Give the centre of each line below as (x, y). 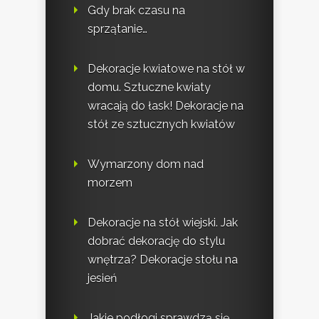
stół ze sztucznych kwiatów (161, 124)
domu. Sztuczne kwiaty (149, 87)
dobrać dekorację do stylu (156, 241)
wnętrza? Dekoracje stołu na (163, 259)
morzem (110, 182)
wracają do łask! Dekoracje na (166, 105)
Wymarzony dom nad (146, 164)
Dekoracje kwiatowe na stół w (166, 68)
